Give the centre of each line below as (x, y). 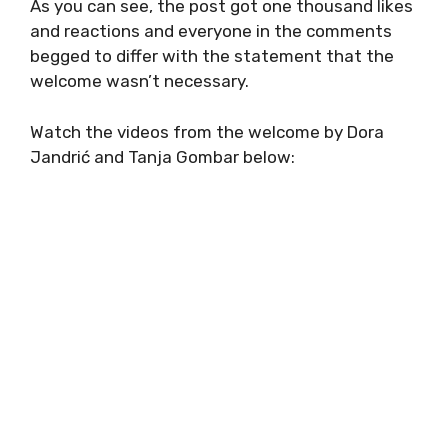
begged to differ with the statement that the (212, 56)
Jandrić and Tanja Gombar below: (162, 156)
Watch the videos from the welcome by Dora (207, 131)
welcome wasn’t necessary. (139, 81)
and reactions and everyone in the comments (211, 31)
